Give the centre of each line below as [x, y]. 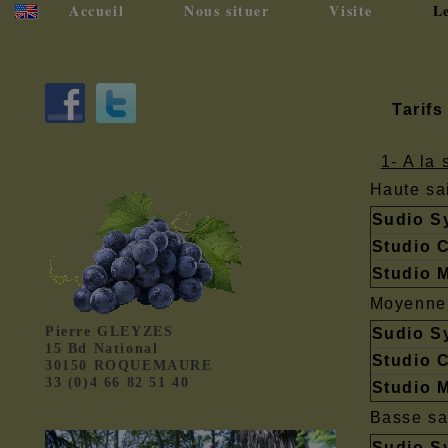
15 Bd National [102, 348]
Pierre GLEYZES [109, 331]
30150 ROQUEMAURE [129, 365]
